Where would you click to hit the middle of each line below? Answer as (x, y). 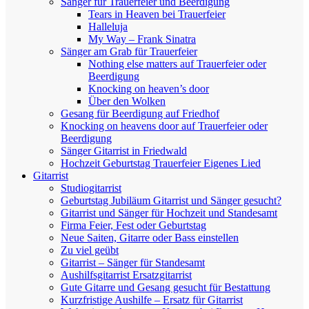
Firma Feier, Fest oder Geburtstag (133, 225)
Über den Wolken (127, 101)
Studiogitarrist (91, 188)
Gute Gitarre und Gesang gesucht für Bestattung (166, 287)
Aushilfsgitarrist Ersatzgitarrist (126, 275)
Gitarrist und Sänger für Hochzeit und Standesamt (169, 213)
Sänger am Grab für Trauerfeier (129, 51)
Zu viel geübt (90, 250)
